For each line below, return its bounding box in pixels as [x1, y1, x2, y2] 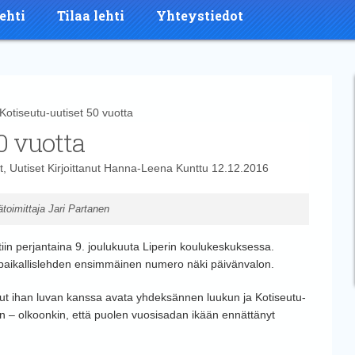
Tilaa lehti [57, 6, 124, 24]
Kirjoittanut [44, 161, 104, 174]
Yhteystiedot [156, 6, 243, 24]
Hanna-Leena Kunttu [103, 161, 208, 174]
